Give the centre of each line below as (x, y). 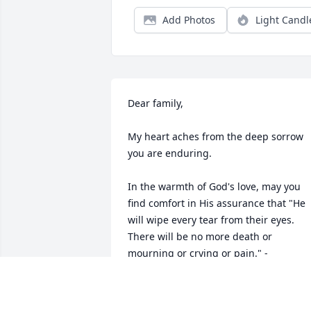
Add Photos (189, 20)
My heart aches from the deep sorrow (216, 137)
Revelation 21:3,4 (167, 270)
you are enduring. (170, 153)
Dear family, (155, 103)
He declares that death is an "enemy (212, 287)
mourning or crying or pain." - (198, 253)
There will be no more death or (200, 237)
